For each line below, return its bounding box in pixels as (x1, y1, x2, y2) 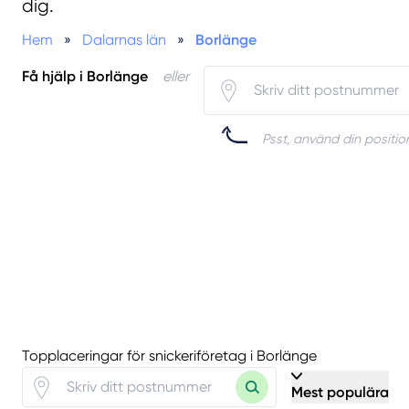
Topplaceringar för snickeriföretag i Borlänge (22, 347, 317, 365)
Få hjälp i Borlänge (22, 67, 148, 85)
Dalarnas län (82, 30, 166, 48)
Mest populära (291, 383, 389, 402)
